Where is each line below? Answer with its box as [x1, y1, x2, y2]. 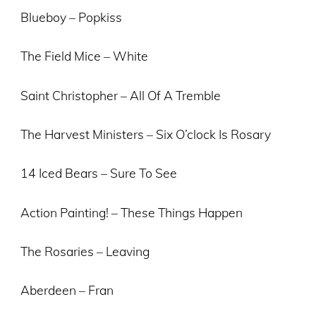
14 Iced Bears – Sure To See [20, 165, 177, 181]
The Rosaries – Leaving [20, 243, 150, 260]
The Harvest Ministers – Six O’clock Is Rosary [20, 126, 271, 142]
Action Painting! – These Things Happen [20, 204, 243, 220]
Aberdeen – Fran [20, 282, 114, 298]
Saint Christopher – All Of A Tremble [20, 87, 221, 103]
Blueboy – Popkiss [20, 8, 122, 25]
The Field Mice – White [20, 48, 148, 64]
